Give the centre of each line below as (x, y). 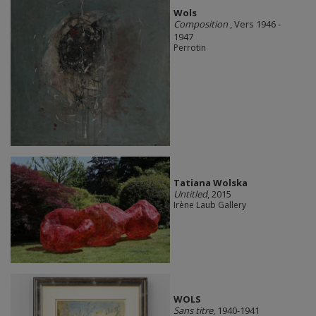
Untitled (190, 194)
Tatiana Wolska (210, 182)
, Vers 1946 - (255, 24)
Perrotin (189, 48)
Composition (201, 24)
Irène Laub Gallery (209, 205)
